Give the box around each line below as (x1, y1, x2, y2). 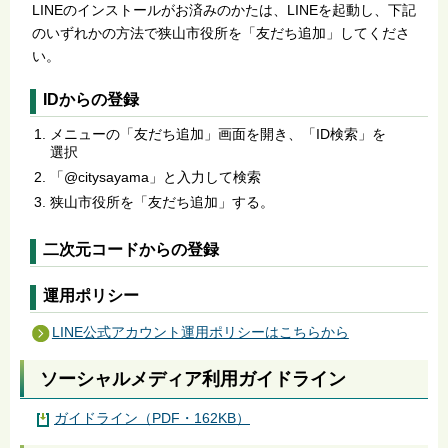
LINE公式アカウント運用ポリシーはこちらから (51, 324, 349, 341)
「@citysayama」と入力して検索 (50, 169, 261, 186)
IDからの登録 (43, 90, 139, 108)
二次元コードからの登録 (43, 241, 219, 259)
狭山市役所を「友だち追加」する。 (50, 194, 274, 211)
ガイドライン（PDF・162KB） (54, 409, 250, 426)
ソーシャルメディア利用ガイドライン (40, 368, 346, 389)
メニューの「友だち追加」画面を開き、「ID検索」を (50, 126, 386, 143)
